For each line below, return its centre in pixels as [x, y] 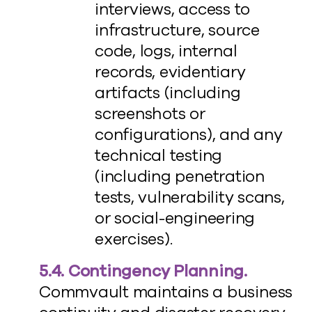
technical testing [159, 156]
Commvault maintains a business [166, 292]
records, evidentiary [170, 72]
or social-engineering [175, 218]
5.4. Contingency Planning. [143, 271]
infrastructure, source [177, 30]
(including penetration [180, 177]
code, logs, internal [166, 51]
